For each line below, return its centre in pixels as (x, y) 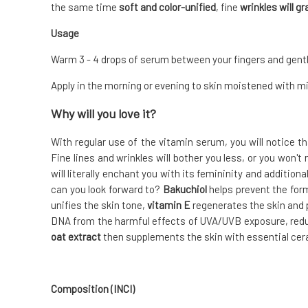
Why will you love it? (103, 114)
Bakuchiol (185, 189)
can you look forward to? (107, 189)
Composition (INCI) (93, 289)
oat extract (76, 237)
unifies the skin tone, (99, 205)
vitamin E (169, 205)
